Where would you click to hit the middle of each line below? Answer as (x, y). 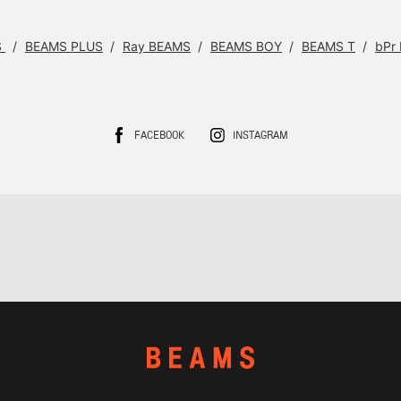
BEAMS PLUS (64, 46)
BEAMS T (328, 46)
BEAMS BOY (246, 46)
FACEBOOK (159, 136)
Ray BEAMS (157, 46)
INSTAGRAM (260, 136)
